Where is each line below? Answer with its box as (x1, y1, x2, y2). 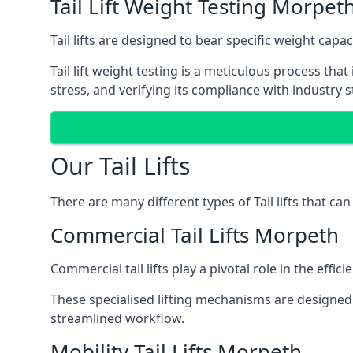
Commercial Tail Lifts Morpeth (50, 221, 339, 249)
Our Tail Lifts (50, 150, 190, 182)
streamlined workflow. (50, 310, 184, 327)
